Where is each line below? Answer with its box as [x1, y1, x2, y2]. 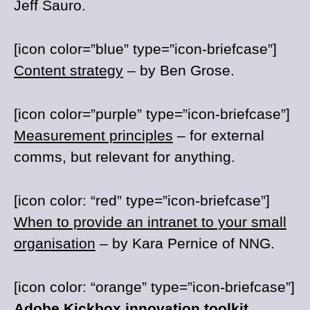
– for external [173, 127, 264, 143]
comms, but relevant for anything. [14, 149, 235, 165]
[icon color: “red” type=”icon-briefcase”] [14, 192, 270, 208]
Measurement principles [14, 127, 173, 143]
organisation [14, 235, 95, 251]
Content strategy [14, 62, 123, 78]
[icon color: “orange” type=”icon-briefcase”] [14, 279, 295, 295]
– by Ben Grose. [123, 62, 235, 78]
